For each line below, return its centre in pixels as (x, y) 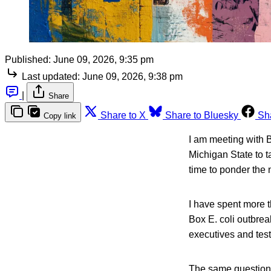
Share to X (123, 115)
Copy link (60, 116)
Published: (28, 59)
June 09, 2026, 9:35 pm (103, 59)
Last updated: (51, 76)
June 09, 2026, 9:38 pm (132, 76)
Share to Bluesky (202, 115)
